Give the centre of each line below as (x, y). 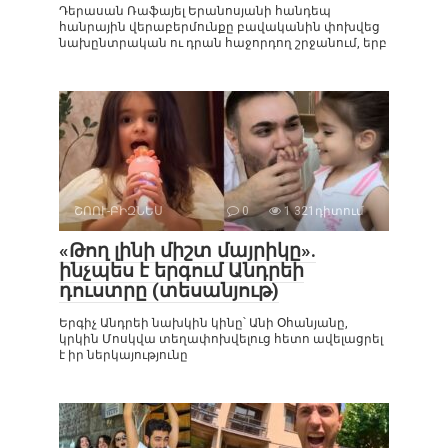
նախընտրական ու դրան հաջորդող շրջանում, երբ (223, 42)
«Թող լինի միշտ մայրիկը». (187, 250)
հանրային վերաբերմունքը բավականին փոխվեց (219, 26)
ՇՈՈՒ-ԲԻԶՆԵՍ (118, 210)
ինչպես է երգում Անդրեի (181, 270)
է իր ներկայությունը (123, 354)
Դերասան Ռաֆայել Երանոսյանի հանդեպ (195, 10)
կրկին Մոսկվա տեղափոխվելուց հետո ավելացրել (221, 338)
